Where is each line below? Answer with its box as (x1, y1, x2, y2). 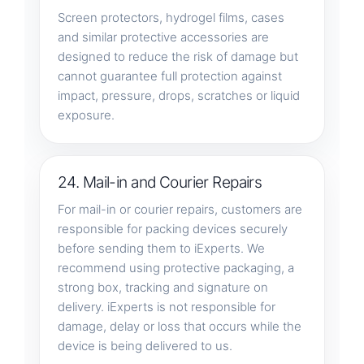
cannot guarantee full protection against (57, 67, 282, 84)
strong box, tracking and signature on (57, 279, 268, 295)
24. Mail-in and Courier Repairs (57, 172, 262, 192)
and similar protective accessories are (57, 28, 269, 45)
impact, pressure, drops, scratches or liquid (57, 87, 300, 103)
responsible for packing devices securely (57, 220, 288, 236)
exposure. (57, 106, 115, 123)
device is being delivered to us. (57, 337, 232, 353)
